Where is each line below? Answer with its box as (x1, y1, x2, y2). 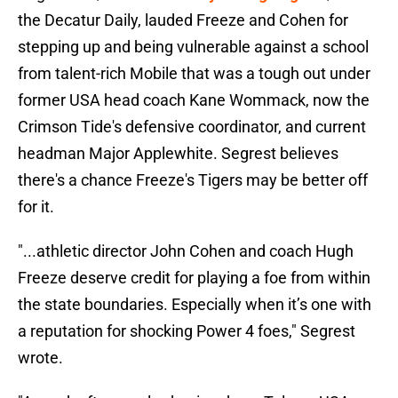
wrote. (18, 348, 63, 368)
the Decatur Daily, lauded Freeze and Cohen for (18, 11, 348, 30)
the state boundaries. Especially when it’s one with (18, 295, 371, 314)
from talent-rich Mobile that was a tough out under (18, 64, 370, 84)
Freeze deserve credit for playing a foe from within (18, 268, 370, 288)
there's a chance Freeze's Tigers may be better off (18, 171, 368, 190)
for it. (18, 197, 54, 217)
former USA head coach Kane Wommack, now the (18, 91, 370, 110)
